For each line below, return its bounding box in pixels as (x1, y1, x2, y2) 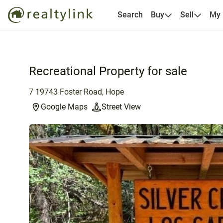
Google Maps (41, 102, 88, 111)
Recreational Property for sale (29, 64, 187, 78)
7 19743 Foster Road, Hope (29, 87, 124, 97)
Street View (102, 102, 141, 111)
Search (117, 10, 143, 19)
